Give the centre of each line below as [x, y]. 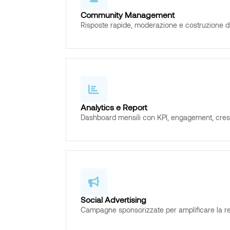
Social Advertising [113, 200]
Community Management [127, 15]
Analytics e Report [114, 107]
